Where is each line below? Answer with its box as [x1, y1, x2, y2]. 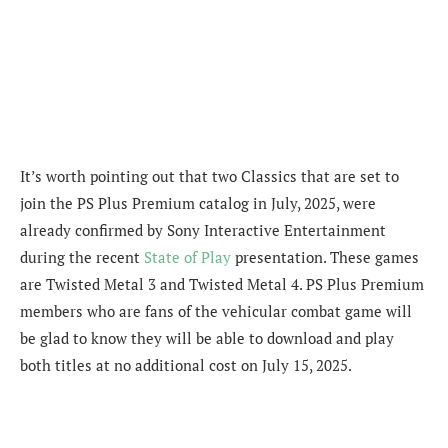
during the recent [20, 247, 144, 268]
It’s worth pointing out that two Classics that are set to [20, 166, 399, 187]
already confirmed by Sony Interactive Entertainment [20, 220, 386, 241]
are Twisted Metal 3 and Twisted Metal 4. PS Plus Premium [20, 274, 424, 295]
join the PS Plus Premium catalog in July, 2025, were [20, 193, 376, 214]
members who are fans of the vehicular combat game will [20, 301, 412, 322]
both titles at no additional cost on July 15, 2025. [20, 355, 352, 376]
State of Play [144, 247, 231, 268]
